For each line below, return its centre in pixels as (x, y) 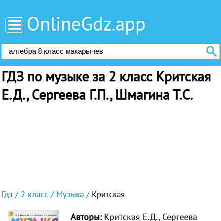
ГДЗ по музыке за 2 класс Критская (106, 76)
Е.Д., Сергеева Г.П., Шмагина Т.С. (97, 95)
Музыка (70, 195)
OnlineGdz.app (86, 23)
